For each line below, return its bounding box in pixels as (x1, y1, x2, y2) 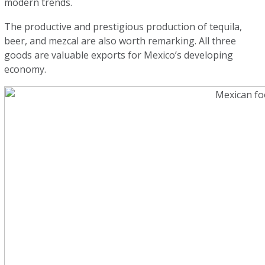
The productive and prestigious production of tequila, (4, 20, 243, 33)
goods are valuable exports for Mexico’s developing (4, 49, 234, 62)
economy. (4, 63, 49, 76)
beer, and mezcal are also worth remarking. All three (4, 34, 237, 47)
